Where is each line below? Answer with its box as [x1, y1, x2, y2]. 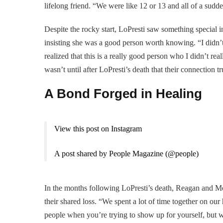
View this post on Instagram [54, 124, 142, 133]
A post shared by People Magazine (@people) [54, 149, 199, 158]
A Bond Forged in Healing [44, 86, 202, 101]
